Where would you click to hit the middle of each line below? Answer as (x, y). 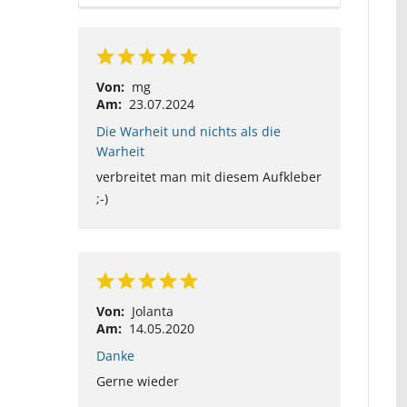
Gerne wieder (137, 381)
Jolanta (152, 311)
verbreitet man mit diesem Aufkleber (208, 177)
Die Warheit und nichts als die (188, 131)
